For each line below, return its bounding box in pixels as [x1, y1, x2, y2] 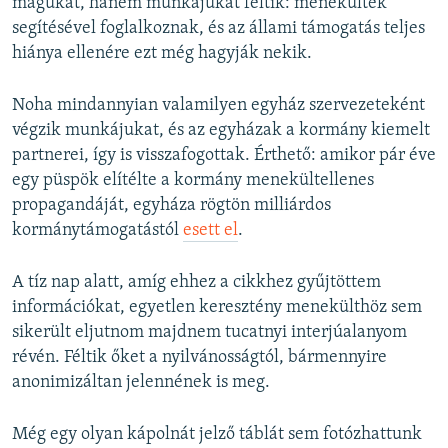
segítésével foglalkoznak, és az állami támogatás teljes [12, 19, 425, 39]
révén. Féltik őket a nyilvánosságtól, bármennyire [12, 348, 387, 368]
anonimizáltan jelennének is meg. [12, 373, 270, 393]
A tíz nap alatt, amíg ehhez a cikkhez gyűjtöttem [12, 273, 381, 293]
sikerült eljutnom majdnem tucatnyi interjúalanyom [12, 323, 407, 343]
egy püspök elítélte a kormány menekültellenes [12, 171, 374, 191]
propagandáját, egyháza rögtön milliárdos [12, 196, 331, 216]
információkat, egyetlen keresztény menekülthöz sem [12, 298, 422, 318]
